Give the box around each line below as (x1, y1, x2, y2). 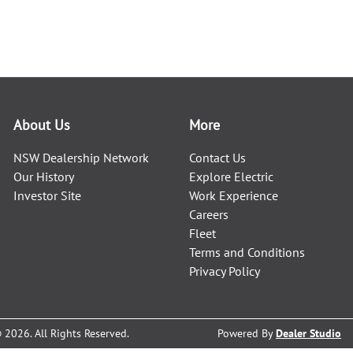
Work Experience (189, 188, 279, 203)
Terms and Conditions (189, 244, 306, 260)
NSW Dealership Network (13, 150, 150, 165)
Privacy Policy (189, 263, 261, 279)
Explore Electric (189, 169, 274, 184)
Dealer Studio (276, 326, 341, 340)
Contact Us (189, 150, 247, 165)
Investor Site (13, 188, 82, 203)
